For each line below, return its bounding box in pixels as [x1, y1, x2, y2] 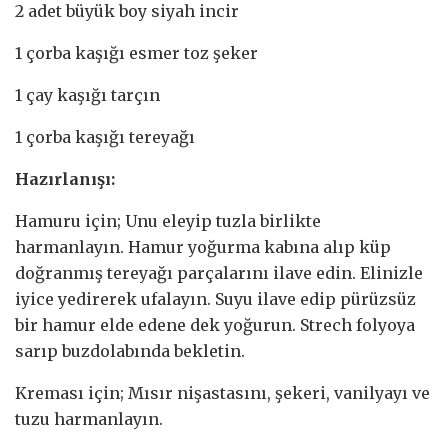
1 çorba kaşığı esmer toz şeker [15, 43, 258, 64]
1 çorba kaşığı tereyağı [15, 127, 195, 148]
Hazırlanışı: [15, 169, 115, 190]
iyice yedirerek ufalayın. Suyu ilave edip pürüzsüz [15, 289, 416, 310]
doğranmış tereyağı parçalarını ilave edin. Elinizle [15, 263, 423, 284]
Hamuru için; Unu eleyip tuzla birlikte [15, 211, 321, 232]
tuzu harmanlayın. [15, 409, 163, 430]
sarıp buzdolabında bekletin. [15, 341, 245, 362]
